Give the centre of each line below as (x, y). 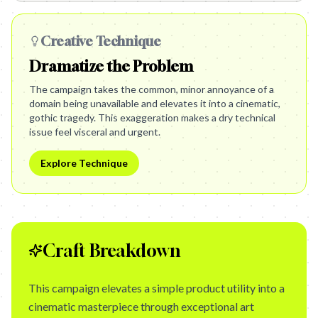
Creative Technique (101, 41)
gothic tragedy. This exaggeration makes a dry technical (152, 117)
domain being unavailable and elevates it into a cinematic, (155, 103)
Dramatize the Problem (111, 66)
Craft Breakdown (111, 251)
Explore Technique (84, 163)
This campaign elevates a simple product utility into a (157, 288)
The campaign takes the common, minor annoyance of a (152, 89)
